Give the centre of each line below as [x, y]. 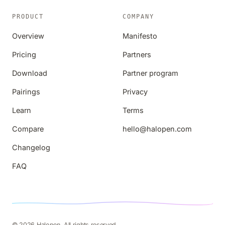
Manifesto [140, 36]
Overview [28, 36]
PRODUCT [28, 17]
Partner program [150, 73]
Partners [137, 54]
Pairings [26, 92]
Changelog [31, 147]
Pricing [24, 54]
